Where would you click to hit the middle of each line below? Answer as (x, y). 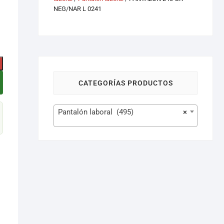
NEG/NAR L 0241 (77, 9)
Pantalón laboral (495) (96, 112)
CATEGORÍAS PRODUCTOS (125, 83)
